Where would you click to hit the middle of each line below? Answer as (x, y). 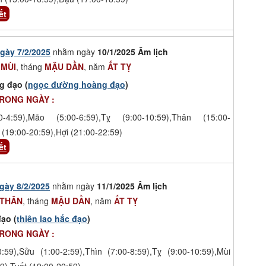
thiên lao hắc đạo (52, 218)
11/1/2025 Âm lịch (132, 186)
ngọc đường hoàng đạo (77, 84)
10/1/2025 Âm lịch (133, 51)
